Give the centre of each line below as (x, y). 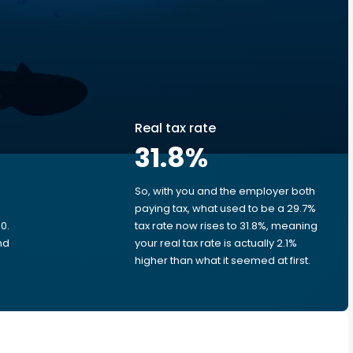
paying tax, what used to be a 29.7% (225, 208)
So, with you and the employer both (225, 191)
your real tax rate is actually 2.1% (216, 243)
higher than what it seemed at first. (223, 260)
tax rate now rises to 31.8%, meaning (226, 226)
